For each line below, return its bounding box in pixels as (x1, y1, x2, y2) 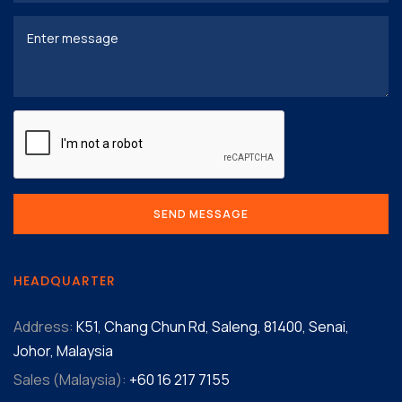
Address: (13, 316, 74, 336)
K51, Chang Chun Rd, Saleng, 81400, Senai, (74, 316, 349, 336)
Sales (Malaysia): (13, 369, 127, 389)
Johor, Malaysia (13, 340, 113, 361)
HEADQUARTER (13, 271, 116, 290)
